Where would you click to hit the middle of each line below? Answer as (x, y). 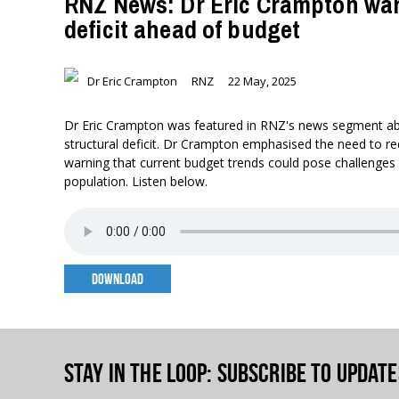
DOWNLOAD (118, 278)
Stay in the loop (136, 373)
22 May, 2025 (262, 81)
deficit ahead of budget (183, 29)
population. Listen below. (136, 181)
